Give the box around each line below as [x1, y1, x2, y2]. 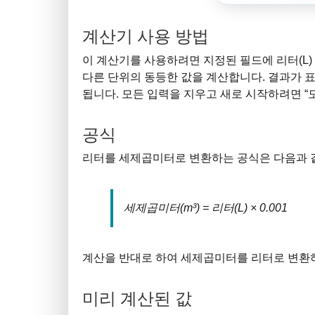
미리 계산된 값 [82, 285, 192, 309]
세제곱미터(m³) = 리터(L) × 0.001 [124, 202, 288, 214]
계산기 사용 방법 [82, 24, 209, 48]
